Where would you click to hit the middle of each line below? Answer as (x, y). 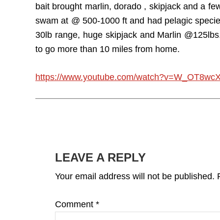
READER (66, 139)
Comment (75, 204)
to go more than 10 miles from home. (108, 49)
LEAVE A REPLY (100, 157)
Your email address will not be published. (135, 176)
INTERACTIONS (90, 157)
